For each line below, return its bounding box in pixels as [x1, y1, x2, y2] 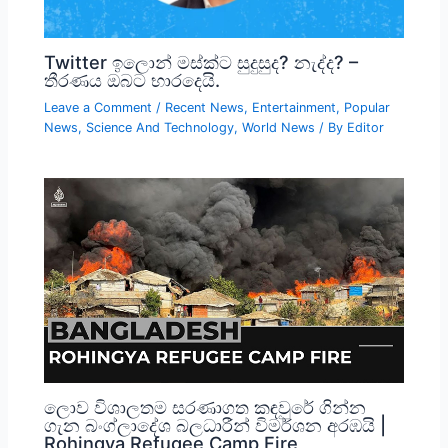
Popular [344, 100, 391, 116]
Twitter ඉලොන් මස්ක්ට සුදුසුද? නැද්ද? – [44, 51, 359, 74]
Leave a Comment [44, 100, 153, 116]
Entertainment [252, 100, 337, 116]
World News [242, 120, 316, 136]
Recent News [165, 100, 245, 116]
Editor [347, 120, 385, 136]
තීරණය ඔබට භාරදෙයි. [44, 69, 221, 92]
